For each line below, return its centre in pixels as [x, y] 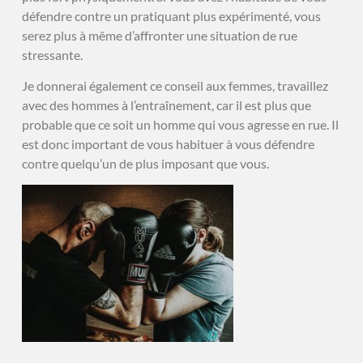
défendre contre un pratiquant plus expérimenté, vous [171, 15]
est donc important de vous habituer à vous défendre [168, 143]
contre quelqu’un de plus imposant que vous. [145, 163]
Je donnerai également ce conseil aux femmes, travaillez [175, 85]
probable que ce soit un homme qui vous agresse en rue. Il [180, 124]
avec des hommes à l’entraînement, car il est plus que [166, 105]
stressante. [52, 54]
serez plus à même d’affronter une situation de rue [159, 35]
